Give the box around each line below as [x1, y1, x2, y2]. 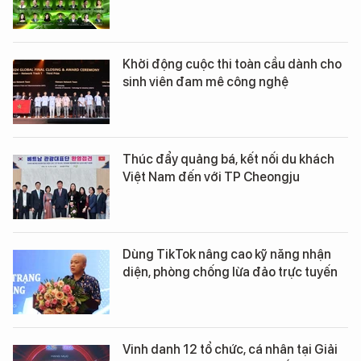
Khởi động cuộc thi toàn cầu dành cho [122, 56, 342, 73]
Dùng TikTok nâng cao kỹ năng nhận [122, 247, 331, 263]
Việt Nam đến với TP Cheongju [122, 169, 300, 185]
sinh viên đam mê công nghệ [122, 74, 288, 90]
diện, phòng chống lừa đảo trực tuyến [122, 264, 338, 280]
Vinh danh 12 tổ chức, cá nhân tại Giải [122, 342, 338, 358]
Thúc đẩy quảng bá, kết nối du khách [122, 151, 334, 168]
